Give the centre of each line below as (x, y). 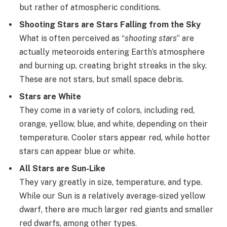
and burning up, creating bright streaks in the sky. (113, 65)
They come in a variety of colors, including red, (107, 110)
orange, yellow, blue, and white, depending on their (113, 124)
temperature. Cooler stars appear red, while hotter (115, 137)
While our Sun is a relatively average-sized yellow (112, 196)
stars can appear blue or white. (77, 151)
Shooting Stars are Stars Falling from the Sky (110, 24)
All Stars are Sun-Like (62, 168)
